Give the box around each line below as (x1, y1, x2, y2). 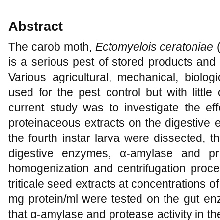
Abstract (8, 19, 63, 34)
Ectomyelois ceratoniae (95, 40, 214, 53)
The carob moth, (8, 40, 95, 53)
